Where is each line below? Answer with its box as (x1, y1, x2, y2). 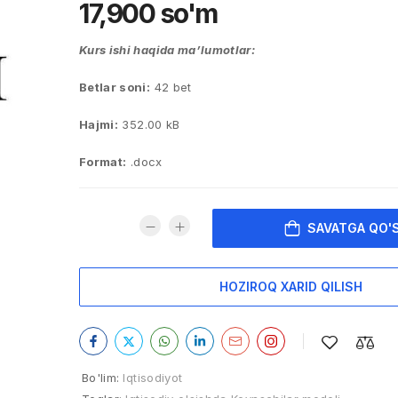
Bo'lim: (82, 370, 120, 385)
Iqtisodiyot (123, 370, 183, 385)
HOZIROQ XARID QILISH (219, 279, 362, 294)
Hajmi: (79, 117, 119, 131)
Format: (79, 155, 127, 169)
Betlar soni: (79, 80, 151, 94)
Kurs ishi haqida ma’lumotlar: (79, 43, 256, 57)
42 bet (150, 80, 192, 94)
